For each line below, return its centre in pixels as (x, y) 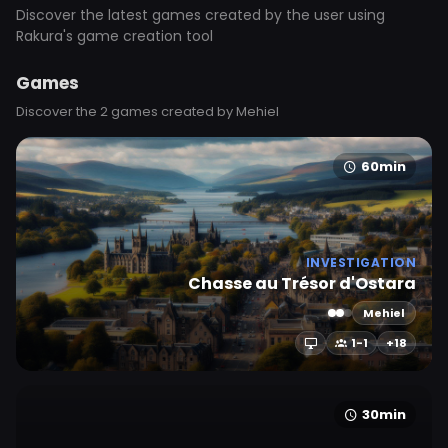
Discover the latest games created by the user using (200, 15)
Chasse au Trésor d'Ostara (302, 283)
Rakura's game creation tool (114, 36)
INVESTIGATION (360, 262)
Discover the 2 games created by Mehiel (147, 111)
